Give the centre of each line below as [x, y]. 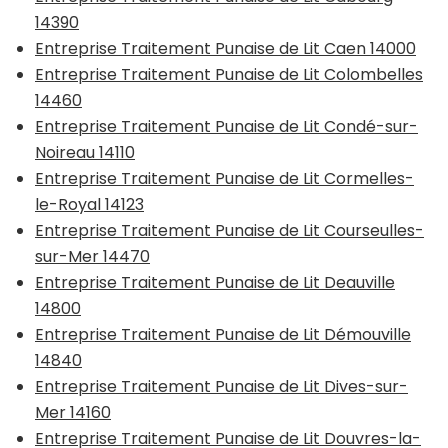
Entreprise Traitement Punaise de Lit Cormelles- [224, 178]
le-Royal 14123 [89, 204]
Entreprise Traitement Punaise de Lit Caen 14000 [225, 48]
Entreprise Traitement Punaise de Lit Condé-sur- [226, 126]
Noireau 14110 [85, 152]
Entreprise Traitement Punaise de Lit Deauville [215, 282]
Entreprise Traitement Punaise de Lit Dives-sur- [221, 386]
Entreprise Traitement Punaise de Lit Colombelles [229, 74]
